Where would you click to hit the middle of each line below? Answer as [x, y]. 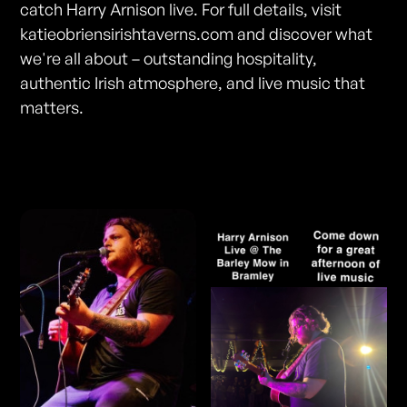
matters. [52, 108]
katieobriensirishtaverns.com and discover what [197, 34]
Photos [73, 170]
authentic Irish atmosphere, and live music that [193, 83]
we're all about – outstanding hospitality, [169, 59]
